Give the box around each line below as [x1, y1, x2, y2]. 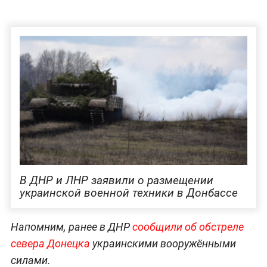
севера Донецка [10, 237, 90, 250]
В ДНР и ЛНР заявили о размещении [19, 173, 213, 188]
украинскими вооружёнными [89, 237, 236, 250]
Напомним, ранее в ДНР [10, 221, 132, 234]
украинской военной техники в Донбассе [19, 186, 238, 200]
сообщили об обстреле [132, 221, 244, 234]
